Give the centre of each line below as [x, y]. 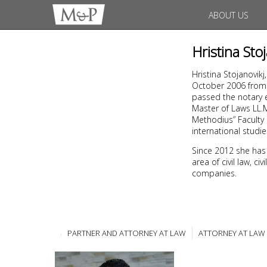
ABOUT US [228, 15]
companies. [214, 173]
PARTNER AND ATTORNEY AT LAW [127, 233]
